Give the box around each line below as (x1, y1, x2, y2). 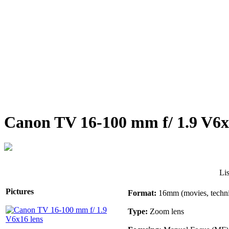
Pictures (6, 187, 34, 196)
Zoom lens (148, 207, 184, 216)
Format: (128, 189, 156, 198)
